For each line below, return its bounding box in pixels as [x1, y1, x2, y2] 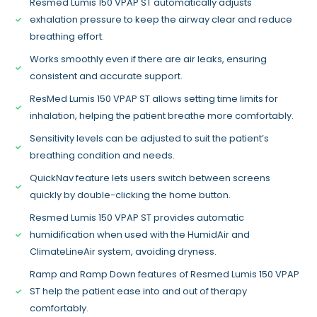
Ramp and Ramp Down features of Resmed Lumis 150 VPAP [30, 267, 300, 282]
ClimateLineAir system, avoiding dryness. [30, 245, 217, 259]
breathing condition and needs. [30, 149, 175, 163]
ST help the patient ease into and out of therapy [30, 284, 248, 299]
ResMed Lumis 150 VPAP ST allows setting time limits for [30, 92, 279, 106]
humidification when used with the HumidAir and [30, 228, 250, 242]
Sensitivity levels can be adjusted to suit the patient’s [30, 132, 270, 146]
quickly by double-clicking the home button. [30, 188, 231, 202]
